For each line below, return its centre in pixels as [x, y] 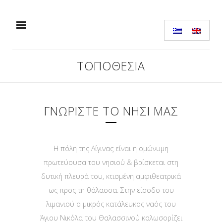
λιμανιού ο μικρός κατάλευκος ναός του [111, 204]
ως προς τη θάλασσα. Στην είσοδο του [111, 190]
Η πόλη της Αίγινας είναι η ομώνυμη [111, 148]
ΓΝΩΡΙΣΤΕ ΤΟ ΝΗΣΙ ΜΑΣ [111, 111]
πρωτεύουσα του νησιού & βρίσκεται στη [111, 162]
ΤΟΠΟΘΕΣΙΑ [111, 66]
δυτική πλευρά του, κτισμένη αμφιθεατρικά [111, 176]
